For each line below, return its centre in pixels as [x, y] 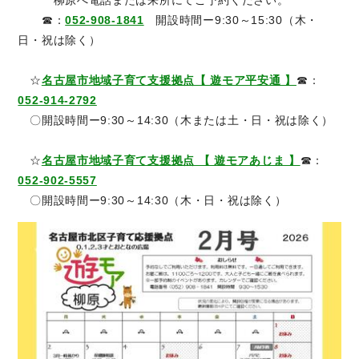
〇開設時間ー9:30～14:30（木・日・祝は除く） [152, 201]
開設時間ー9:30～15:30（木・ [231, 20]
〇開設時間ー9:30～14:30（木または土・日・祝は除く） [176, 121]
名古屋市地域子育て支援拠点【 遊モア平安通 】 [169, 81]
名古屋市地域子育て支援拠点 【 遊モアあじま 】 [171, 161]
